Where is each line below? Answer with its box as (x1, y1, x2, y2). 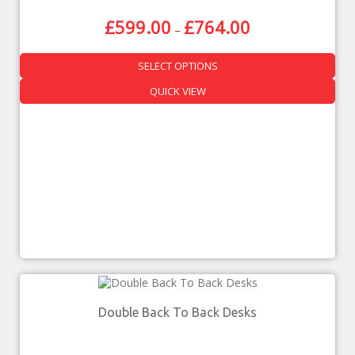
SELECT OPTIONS (137, 58, 218, 73)
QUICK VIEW (149, 83, 206, 98)
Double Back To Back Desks (98, 304, 257, 319)
